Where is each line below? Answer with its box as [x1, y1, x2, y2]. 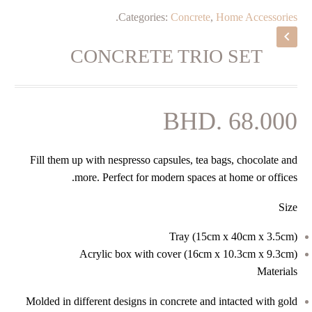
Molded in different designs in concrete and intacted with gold [26, 295, 297, 307]
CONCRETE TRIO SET [70, 45, 263, 67]
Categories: [118, 11, 168, 23]
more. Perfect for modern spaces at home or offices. [75, 171, 297, 183]
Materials [257, 265, 297, 278]
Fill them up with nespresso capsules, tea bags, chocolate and [30, 153, 297, 166]
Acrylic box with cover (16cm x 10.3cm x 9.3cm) [79, 248, 297, 260]
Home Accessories [216, 11, 297, 23]
